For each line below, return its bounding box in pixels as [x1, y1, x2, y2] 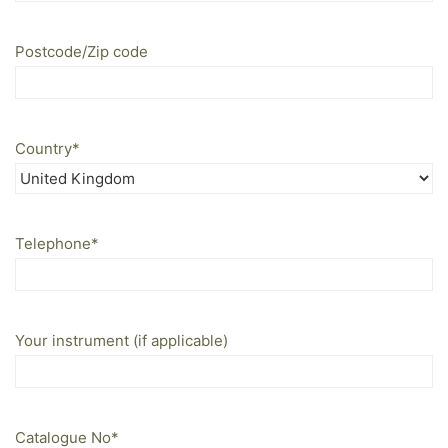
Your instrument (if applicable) [15, 330, 228, 350]
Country [15, 138, 72, 158]
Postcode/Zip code [15, 41, 148, 61]
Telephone [15, 233, 91, 253]
